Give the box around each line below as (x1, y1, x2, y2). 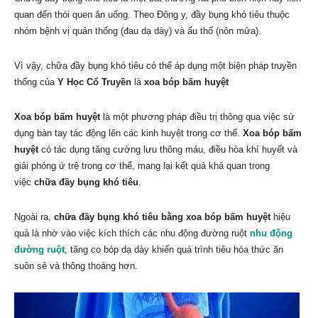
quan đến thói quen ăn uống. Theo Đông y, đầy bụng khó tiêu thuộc (14, 9, 290, 21)
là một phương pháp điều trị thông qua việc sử (100, 111, 295, 123)
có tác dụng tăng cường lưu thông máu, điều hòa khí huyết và (38, 144, 297, 155)
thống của (14, 77, 57, 88)
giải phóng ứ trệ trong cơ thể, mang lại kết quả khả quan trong (14, 160, 270, 172)
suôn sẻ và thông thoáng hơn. (14, 261, 138, 272)
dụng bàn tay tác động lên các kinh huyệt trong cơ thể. (14, 128, 243, 139)
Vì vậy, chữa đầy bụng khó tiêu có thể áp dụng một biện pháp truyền (14, 60, 297, 72)
